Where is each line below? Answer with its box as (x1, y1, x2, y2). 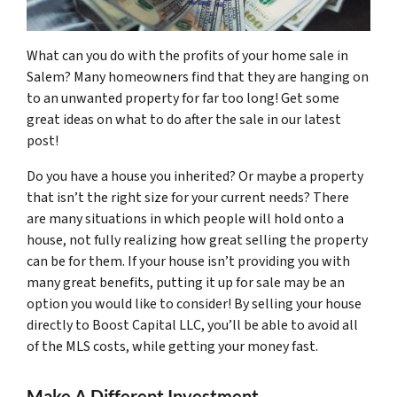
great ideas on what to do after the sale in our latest (27, 109, 341, 129)
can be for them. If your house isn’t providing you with (27, 251, 350, 271)
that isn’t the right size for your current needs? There (27, 187, 349, 207)
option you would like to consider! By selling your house (27, 293, 362, 314)
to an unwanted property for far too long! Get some (27, 88, 339, 108)
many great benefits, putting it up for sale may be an (27, 272, 345, 292)
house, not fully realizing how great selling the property (27, 230, 368, 250)
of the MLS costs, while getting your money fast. (27, 336, 318, 356)
